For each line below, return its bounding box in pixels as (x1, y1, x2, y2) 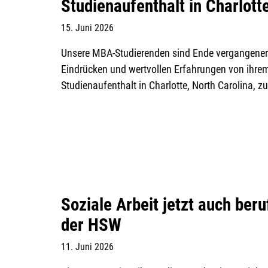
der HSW (61, 215, 121, 236)
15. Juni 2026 (61, 22, 114, 33)
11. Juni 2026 (61, 241, 114, 253)
